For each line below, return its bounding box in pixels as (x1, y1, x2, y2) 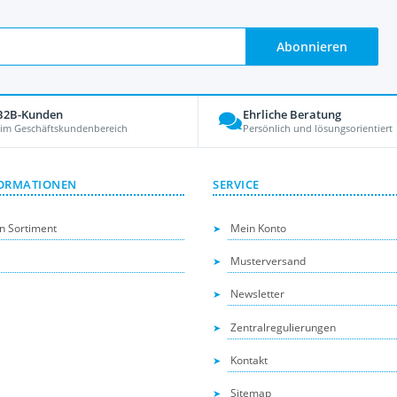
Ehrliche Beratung (243, 106, 341, 123)
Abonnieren (276, 37, 347, 55)
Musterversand (230, 253, 307, 269)
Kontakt (230, 353, 269, 369)
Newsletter (230, 286, 285, 302)
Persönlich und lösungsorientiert (243, 121, 393, 136)
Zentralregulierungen (230, 319, 337, 335)
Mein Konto (230, 220, 287, 236)
